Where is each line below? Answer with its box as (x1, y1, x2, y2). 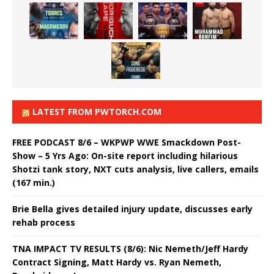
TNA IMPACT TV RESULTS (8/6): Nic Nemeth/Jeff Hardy (12, 243, 248, 254)
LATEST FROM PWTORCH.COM (32, 106, 161, 117)
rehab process (12, 217, 75, 228)
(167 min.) (12, 177, 55, 188)
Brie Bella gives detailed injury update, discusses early (12, 203, 253, 215)
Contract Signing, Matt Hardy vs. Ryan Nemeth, (12, 256, 221, 268)
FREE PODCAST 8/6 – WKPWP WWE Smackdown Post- (12, 136, 241, 148)
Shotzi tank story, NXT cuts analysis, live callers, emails (12, 163, 259, 175)
